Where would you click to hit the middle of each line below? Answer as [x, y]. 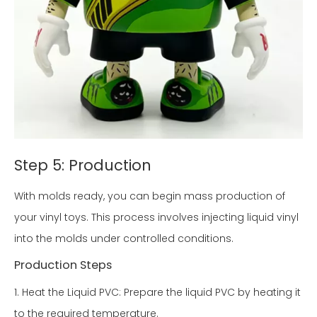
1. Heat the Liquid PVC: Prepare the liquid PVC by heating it [157, 293]
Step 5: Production [83, 166]
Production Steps [63, 265]
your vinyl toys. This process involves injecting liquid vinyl [156, 218]
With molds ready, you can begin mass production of [150, 196]
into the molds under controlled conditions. [124, 239]
